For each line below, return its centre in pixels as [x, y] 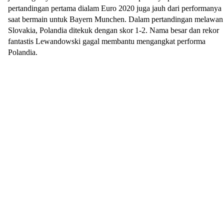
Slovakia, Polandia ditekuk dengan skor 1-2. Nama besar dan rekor [113, 30]
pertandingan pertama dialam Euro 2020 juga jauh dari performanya [115, 8]
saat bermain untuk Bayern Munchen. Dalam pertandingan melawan [115, 19]
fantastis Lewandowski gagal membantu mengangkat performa [107, 41]
